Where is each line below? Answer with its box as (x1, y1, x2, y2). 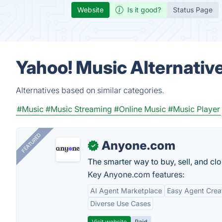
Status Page (173, 5, 213, 14)
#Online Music (114, 104, 166, 114)
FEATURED (20, 132, 42, 154)
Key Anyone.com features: (88, 169, 184, 179)
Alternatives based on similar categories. (16, 85, 164, 95)
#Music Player (168, 104, 220, 114)
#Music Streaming (46, 104, 112, 114)
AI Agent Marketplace (90, 186, 162, 195)
